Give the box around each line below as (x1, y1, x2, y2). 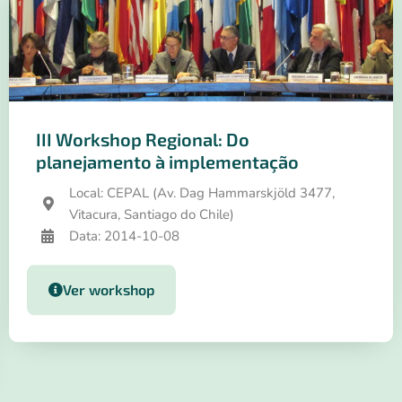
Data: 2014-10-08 (69, 227, 179, 246)
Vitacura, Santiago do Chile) (69, 205, 234, 224)
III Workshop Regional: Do (36, 128, 249, 151)
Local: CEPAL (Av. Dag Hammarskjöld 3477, (69, 184, 335, 203)
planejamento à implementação (36, 151, 299, 173)
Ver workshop (63, 281, 154, 299)
